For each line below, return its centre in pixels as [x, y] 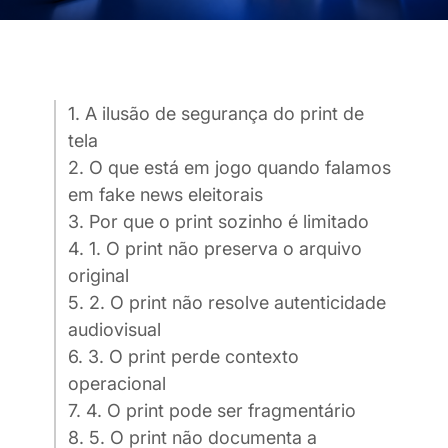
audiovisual [114, 330]
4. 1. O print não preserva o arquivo [215, 249]
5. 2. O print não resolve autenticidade [227, 303]
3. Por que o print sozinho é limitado [218, 222]
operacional [117, 384]
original [98, 276]
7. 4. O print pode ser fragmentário [212, 411]
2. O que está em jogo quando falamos [229, 168]
